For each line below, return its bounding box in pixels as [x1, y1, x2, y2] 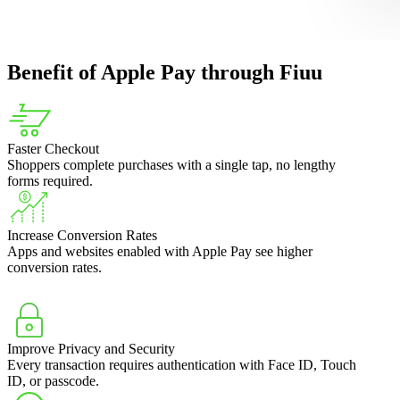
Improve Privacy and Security [7, 341, 175, 357]
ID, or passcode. [7, 373, 99, 389]
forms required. [7, 173, 93, 189]
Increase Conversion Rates [7, 228, 157, 244]
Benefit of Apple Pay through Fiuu [7, 61, 322, 85]
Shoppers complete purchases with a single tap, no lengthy [7, 157, 336, 173]
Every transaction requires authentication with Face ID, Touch [7, 357, 356, 373]
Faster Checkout [7, 141, 99, 157]
